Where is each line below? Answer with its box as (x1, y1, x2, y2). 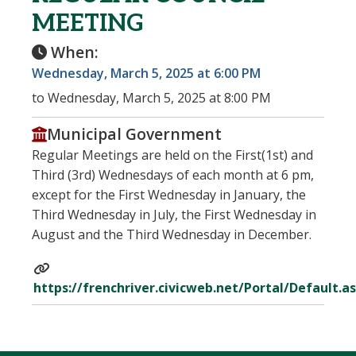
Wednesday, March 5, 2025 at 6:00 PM (32, 64, 261, 82)
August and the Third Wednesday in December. (32, 225, 311, 243)
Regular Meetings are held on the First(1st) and (32, 145, 313, 164)
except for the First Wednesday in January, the (32, 185, 306, 203)
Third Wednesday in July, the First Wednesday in (32, 205, 316, 223)
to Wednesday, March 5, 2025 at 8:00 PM (32, 88, 271, 106)
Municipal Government (47, 122, 222, 145)
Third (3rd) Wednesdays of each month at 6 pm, (32, 165, 314, 184)
